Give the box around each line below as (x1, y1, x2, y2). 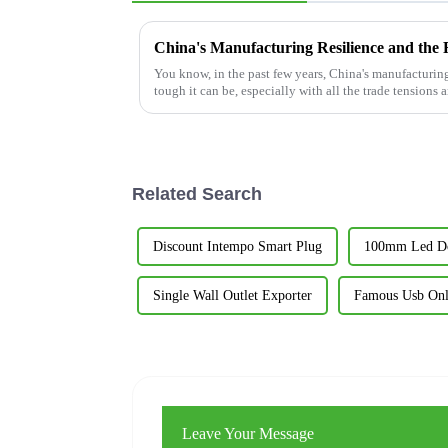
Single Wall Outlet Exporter (153, 287, 312, 303)
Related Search (132, 183, 262, 204)
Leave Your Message (182, 424, 315, 442)
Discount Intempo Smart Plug (153, 238, 322, 254)
